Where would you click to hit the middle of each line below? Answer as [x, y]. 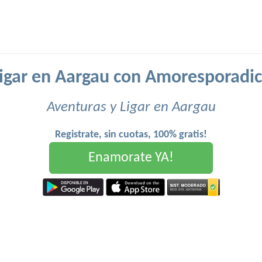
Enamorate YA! [131, 158]
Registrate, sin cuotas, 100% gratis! [131, 135]
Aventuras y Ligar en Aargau [131, 107]
